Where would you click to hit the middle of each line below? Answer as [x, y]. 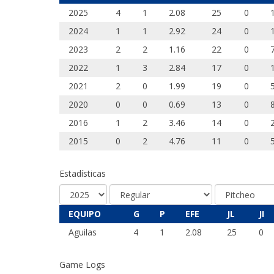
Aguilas [83, 232]
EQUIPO [85, 214]
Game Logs [82, 265]
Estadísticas [83, 174]
